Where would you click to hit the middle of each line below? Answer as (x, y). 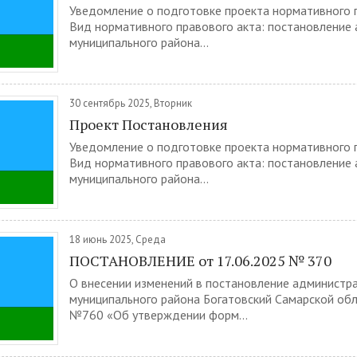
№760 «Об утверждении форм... (159, 315)
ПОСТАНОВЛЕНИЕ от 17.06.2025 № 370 (200, 261)
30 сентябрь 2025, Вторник (131, 103)
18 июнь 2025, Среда (118, 239)
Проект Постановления (149, 124)
